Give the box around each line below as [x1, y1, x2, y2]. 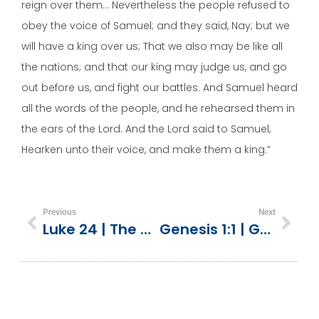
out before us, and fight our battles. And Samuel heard [21, 80, 298, 95]
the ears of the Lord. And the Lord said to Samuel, [21, 121, 271, 136]
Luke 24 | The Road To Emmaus [140, 219, 151, 240]
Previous [43, 207, 76, 218]
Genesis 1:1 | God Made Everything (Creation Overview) [259, 219, 271, 240]
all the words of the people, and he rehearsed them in [21, 100, 295, 115]
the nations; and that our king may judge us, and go [21, 59, 287, 74]
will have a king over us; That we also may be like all [21, 38, 283, 53]
